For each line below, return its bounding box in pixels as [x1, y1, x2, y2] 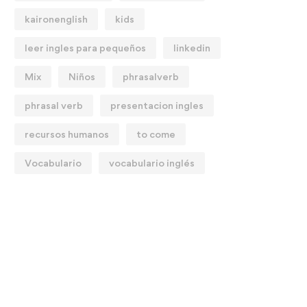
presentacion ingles [110, 99, 204, 111]
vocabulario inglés [109, 157, 195, 169]
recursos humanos [25, 128, 109, 140]
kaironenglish [25, 13, 88, 25]
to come [136, 128, 175, 140]
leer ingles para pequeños [25, 42, 146, 53]
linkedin [173, 42, 210, 53]
